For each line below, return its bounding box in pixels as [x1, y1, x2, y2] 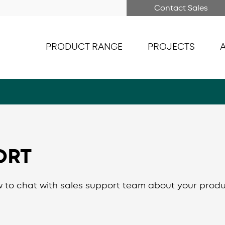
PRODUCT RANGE [46, 41, 123, 53]
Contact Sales [154, 3, 208, 13]
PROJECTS [148, 41, 195, 53]
